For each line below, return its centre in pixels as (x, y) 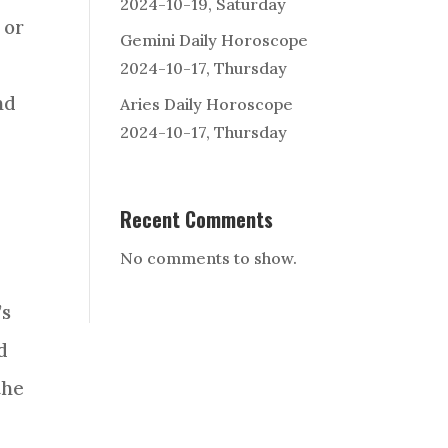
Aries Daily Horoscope (207, 104)
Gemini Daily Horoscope (214, 40)
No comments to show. (209, 258)
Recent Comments (197, 219)
